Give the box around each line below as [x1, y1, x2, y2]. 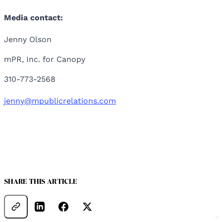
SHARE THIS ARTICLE [4, 178, 77, 186]
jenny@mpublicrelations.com [4, 96, 116, 106]
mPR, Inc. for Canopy [4, 55, 85, 64]
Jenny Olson [4, 35, 52, 45]
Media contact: [4, 13, 63, 23]
